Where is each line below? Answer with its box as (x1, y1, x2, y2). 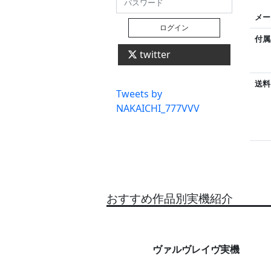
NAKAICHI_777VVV (116, 102, 200, 116)
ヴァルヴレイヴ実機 (152, 243, 240, 256)
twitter (137, 48, 171, 62)
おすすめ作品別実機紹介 (106, 190, 233, 207)
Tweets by (116, 87, 162, 101)
